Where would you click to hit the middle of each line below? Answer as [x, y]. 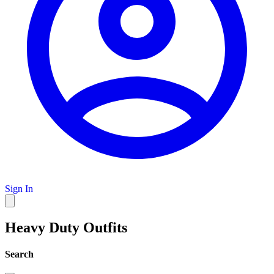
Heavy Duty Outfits [66, 227]
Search [19, 254]
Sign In [19, 188]
